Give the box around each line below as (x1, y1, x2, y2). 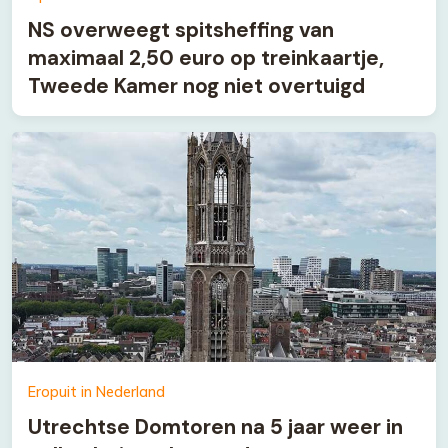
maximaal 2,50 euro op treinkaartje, (28, 43, 384, 71)
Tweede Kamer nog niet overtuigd (28, 71, 365, 99)
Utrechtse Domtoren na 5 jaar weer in (28, 412, 403, 440)
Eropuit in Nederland (28, 382, 165, 401)
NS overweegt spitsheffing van (28, 15, 334, 43)
